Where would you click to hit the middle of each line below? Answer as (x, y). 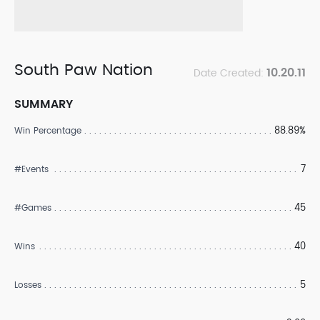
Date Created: (230, 73)
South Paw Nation (84, 70)
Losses (28, 285)
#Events (31, 170)
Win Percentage (48, 131)
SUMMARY (44, 104)
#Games (33, 208)
